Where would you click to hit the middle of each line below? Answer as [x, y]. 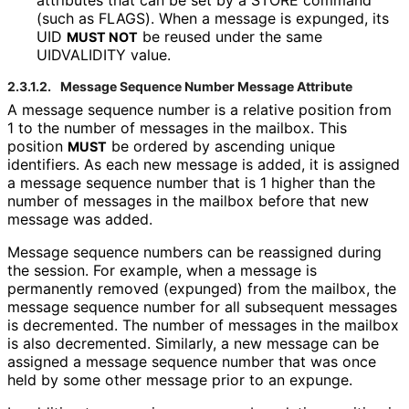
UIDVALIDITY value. [103, 55]
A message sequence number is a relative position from [199, 110]
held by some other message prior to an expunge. [179, 380]
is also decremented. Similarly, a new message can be [193, 344]
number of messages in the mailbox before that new [188, 201]
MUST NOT [102, 37]
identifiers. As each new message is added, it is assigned [204, 165]
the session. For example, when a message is [162, 271]
